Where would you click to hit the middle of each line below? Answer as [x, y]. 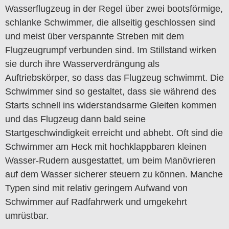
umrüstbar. [27, 215]
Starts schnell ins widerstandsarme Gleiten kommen [111, 105]
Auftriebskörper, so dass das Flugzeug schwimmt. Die [114, 77]
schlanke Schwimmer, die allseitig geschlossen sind [110, 22]
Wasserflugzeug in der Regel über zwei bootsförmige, [114, 8]
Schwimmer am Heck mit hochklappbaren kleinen [106, 146]
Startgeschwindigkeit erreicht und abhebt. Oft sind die [114, 133]
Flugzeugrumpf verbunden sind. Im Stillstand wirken [111, 50]
